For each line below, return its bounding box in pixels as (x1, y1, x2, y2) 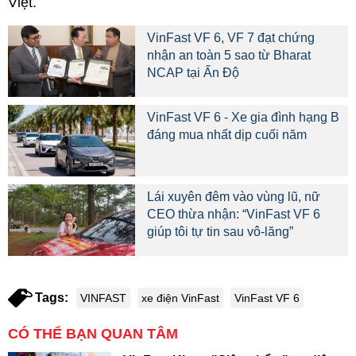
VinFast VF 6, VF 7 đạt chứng (147, 31, 315, 44)
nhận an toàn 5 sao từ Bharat (147, 48, 311, 62)
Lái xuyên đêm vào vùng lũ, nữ (147, 190, 320, 203)
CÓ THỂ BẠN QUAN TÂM (8, 326, 178, 342)
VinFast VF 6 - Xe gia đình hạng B (147, 110, 339, 124)
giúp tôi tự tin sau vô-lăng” (147, 225, 293, 238)
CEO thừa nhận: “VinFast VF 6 (147, 207, 320, 221)
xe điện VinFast (141, 292, 219, 304)
